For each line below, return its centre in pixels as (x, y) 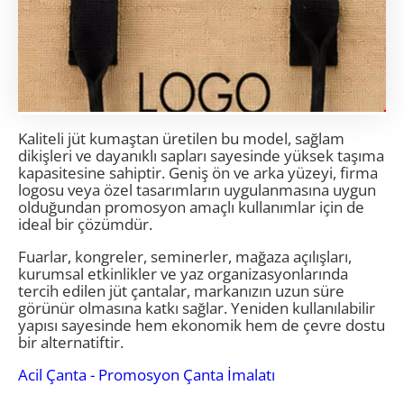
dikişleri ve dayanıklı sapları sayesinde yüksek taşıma (201, 155)
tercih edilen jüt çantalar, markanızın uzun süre (181, 290)
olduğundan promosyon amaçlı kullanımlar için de (191, 207)
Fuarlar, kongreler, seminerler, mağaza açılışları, (185, 256)
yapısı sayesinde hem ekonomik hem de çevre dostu (202, 325)
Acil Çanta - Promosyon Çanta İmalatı (147, 374)
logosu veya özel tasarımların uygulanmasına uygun (197, 189)
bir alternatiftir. (71, 342)
